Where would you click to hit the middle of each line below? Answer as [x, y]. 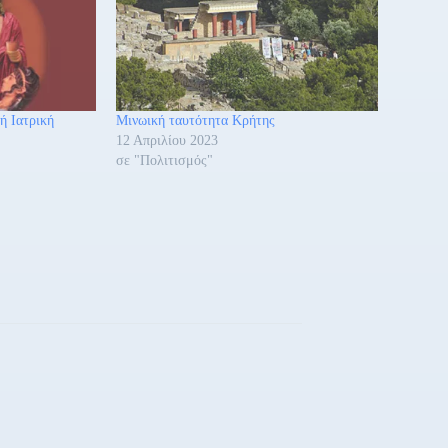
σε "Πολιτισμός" [165, 160]
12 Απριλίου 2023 [167, 140]
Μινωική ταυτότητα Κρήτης [196, 120]
